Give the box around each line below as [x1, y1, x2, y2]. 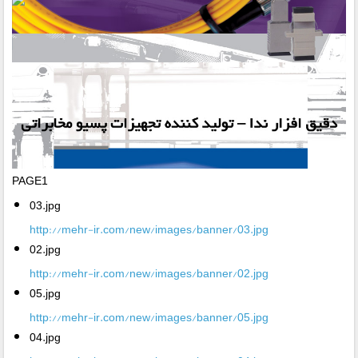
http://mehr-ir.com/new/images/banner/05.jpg [30, 306, 269, 328]
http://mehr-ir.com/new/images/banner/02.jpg [30, 262, 269, 284]
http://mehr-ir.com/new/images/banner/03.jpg [30, 218, 269, 241]
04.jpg [30, 326, 62, 348]
